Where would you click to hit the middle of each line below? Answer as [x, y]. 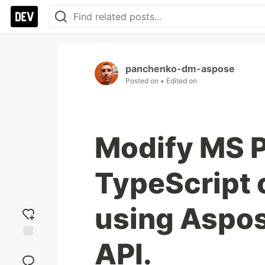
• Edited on [179, 81]
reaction [28, 256]
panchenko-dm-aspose [180, 69]
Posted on [143, 81]
